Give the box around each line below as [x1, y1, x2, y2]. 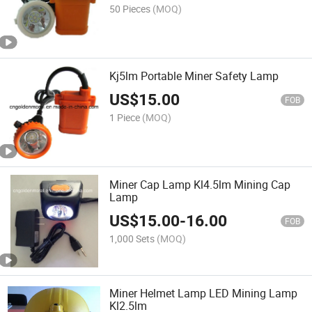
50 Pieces [109, 1, 151, 15]
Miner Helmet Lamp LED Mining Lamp [109, 286, 298, 302]
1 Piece [109, 111, 141, 125]
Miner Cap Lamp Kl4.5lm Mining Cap [109, 177, 291, 193]
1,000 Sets [109, 232, 155, 246]
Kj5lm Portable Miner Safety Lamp [109, 68, 279, 84]
